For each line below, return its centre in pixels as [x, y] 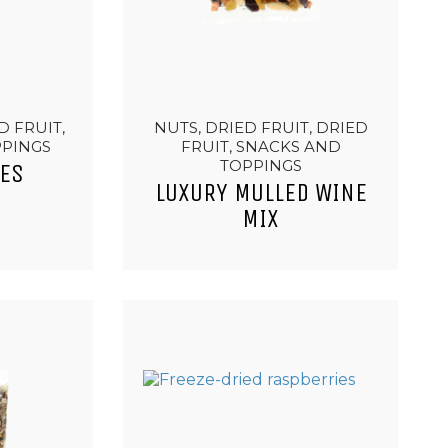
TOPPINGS [260, 165]
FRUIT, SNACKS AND [260, 146]
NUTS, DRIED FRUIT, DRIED [260, 127]
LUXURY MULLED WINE [260, 193]
